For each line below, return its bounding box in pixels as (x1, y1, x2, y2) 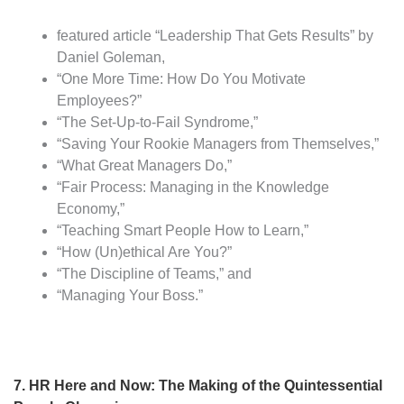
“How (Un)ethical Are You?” (57, 244, 232, 261)
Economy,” (57, 201, 124, 217)
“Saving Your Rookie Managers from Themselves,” (57, 136, 379, 152)
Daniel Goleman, (57, 50, 165, 66)
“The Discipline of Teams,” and (57, 266, 252, 282)
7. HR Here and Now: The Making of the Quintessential (14, 378, 382, 394)
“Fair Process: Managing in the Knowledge (57, 179, 329, 196)
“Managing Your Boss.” (57, 288, 203, 304)
